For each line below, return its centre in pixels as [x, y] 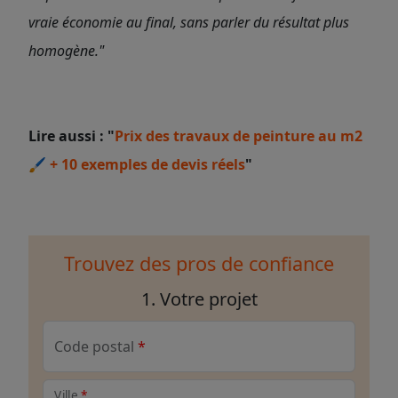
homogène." [66, 51]
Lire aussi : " [72, 136]
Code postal [94, 346]
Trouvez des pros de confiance [199, 263]
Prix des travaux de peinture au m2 [239, 136]
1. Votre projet [199, 299]
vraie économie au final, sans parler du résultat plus [189, 22]
